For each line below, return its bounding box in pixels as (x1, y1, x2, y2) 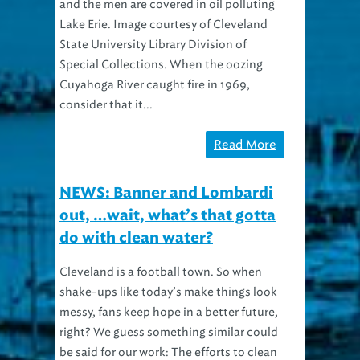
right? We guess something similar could (59, 305, 278, 320)
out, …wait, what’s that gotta (59, 189, 276, 204)
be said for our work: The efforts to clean (59, 325, 277, 340)
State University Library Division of (59, 18, 247, 32)
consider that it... (59, 78, 153, 92)
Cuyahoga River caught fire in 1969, (59, 58, 250, 72)
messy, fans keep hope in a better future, (59, 285, 278, 300)
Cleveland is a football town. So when (59, 245, 262, 260)
